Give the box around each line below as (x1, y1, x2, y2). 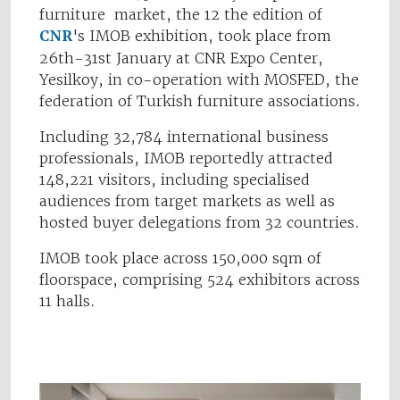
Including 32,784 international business (39, 128, 329, 146)
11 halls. (39, 292, 96, 311)
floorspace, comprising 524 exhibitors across (39, 271, 360, 289)
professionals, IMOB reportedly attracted (39, 149, 333, 168)
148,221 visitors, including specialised (39, 171, 310, 189)
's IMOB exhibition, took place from (72, 27, 331, 46)
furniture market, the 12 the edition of (39, 5, 322, 24)
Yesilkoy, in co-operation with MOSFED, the (39, 71, 359, 89)
